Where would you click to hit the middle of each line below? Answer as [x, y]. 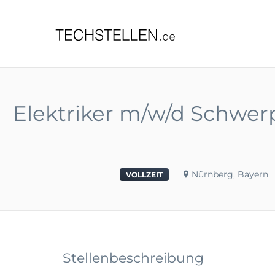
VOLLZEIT [144, 175]
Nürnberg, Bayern [230, 174]
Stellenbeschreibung [133, 258]
